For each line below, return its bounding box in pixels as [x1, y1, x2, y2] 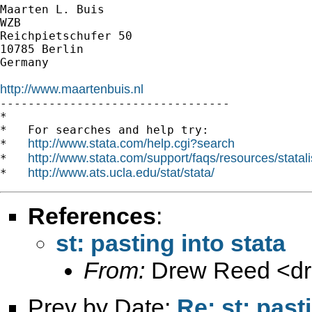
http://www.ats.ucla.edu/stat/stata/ [28, 165, 214, 180]
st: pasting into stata [56, 229, 286, 256]
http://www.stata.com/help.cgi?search [28, 136, 235, 150]
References [28, 202, 156, 229]
